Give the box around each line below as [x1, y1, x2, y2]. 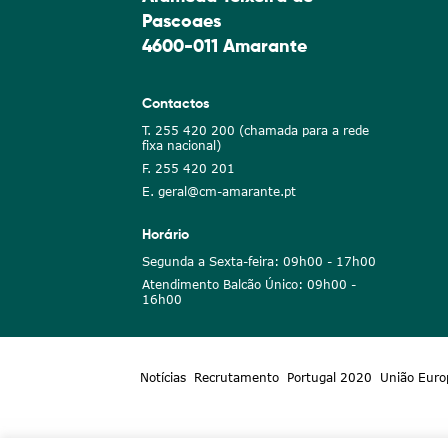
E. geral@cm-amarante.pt [142, 184, 296, 200]
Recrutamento [193, 370, 279, 385]
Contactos [142, 97, 210, 112]
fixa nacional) [142, 138, 221, 154]
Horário [142, 228, 189, 243]
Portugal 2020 [286, 370, 372, 385]
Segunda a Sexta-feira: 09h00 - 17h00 [142, 254, 376, 270]
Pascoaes [142, 13, 221, 32]
